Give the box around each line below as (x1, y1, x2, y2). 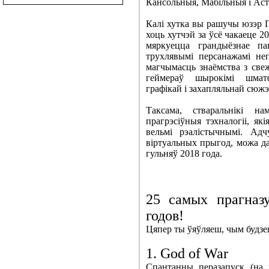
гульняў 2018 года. (146, 148, 222, 159)
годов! (146, 208, 184, 224)
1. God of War (146, 246, 228, 262)
